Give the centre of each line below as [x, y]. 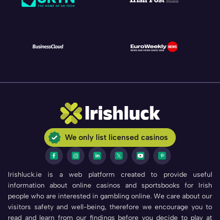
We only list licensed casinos [116, 137]
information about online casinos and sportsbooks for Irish [110, 185]
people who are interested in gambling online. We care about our [110, 196]
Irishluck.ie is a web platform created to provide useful [110, 174]
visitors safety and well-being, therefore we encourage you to [110, 207]
